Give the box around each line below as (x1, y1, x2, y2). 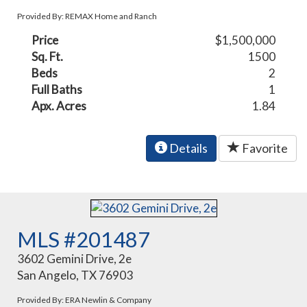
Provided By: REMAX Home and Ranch (17, 10, 158, 21)
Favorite (240, 140, 288, 156)
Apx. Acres (32, 98, 87, 113)
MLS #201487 (17, 226, 151, 253)
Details (167, 140, 208, 156)
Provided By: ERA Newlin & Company (17, 295, 152, 306)
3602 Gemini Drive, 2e (17, 251, 132, 267)
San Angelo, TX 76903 (17, 268, 134, 283)
